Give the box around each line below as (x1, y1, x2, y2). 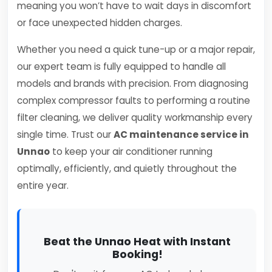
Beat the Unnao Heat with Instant (44, 234, 231, 249)
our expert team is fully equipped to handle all (17, 60, 226, 73)
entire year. (17, 179, 69, 192)
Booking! (112, 247, 163, 262)
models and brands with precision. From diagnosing (17, 77, 248, 90)
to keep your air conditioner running (50, 145, 212, 158)
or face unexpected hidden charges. (17, 16, 182, 29)
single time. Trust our (17, 128, 114, 141)
